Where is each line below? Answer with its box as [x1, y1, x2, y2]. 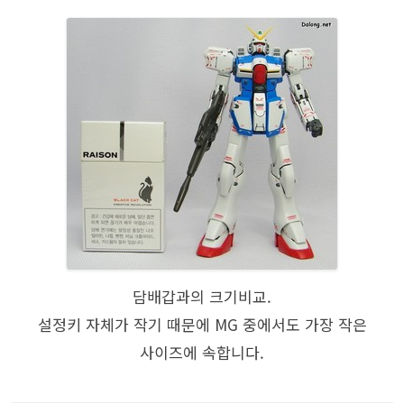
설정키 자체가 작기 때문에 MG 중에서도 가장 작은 [37, 313, 367, 335]
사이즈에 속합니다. [140, 341, 264, 363]
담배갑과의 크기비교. [133, 285, 271, 308]
